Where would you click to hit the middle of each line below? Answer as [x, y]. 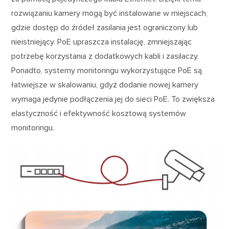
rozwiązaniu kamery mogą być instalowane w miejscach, [110, 13]
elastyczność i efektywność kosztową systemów [99, 113]
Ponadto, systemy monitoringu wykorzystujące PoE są [107, 70]
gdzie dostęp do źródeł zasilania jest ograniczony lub [105, 27]
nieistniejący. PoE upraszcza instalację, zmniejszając [102, 42]
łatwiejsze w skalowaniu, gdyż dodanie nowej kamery [105, 85]
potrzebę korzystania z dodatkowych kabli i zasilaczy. [105, 56]
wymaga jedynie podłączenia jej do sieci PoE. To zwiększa [113, 99]
